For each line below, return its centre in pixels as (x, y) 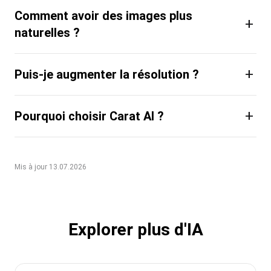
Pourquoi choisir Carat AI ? (89, 116)
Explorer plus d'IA (135, 229)
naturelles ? (47, 32)
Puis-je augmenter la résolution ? (107, 74)
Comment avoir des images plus (103, 15)
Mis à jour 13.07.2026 (51, 167)
